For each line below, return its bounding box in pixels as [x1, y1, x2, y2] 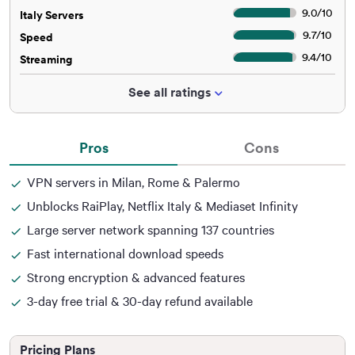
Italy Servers [20, 8, 83, 23]
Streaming [20, 52, 72, 67]
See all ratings [128, 84, 211, 101]
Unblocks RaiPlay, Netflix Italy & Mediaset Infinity [27, 197, 298, 215]
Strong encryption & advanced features [27, 269, 245, 286]
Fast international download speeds [27, 245, 223, 262]
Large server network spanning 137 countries [27, 221, 274, 239]
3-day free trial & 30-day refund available [27, 292, 253, 310]
